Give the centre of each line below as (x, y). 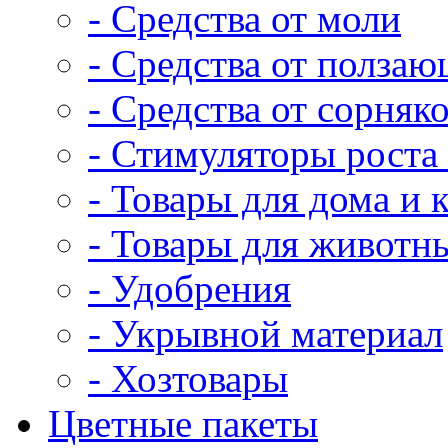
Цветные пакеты (183, 423)
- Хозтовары (188, 378)
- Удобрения (189, 288)
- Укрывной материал (265, 333)
